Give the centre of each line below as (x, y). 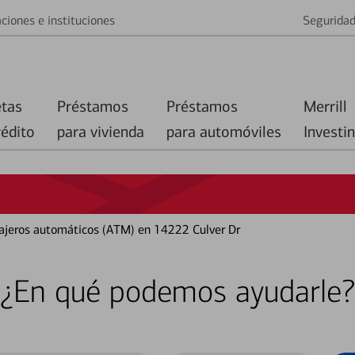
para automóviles (224, 132)
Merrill (325, 106)
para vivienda (101, 132)
